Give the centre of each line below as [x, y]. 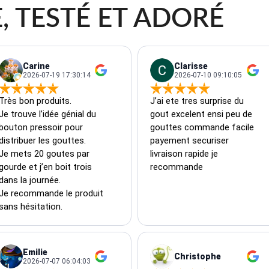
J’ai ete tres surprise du [198, 101]
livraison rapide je [185, 153]
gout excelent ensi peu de [202, 114]
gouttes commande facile [203, 127]
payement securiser [191, 140]
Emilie [35, 252]
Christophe [198, 256]
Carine [36, 66]
